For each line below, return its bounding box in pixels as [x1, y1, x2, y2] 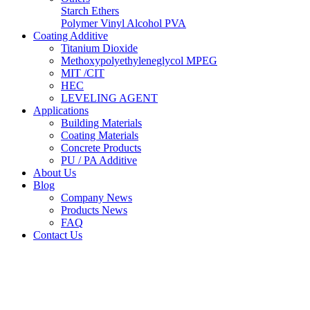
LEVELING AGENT [61, 92, 158, 104]
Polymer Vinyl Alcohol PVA [61, 17, 186, 29]
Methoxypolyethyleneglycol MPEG [61, 55, 217, 66]
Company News [61, 192, 132, 203]
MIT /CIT [61, 67, 104, 79]
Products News [61, 204, 127, 216]
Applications [33, 104, 89, 116]
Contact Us [33, 229, 82, 241]
